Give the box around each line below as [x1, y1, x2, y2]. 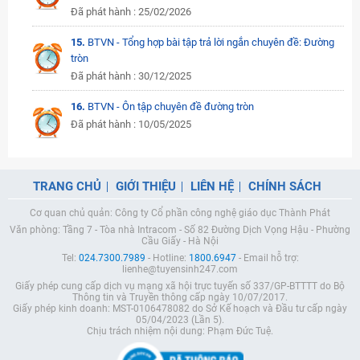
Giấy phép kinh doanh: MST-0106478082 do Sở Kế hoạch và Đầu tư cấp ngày [13, 303, 347, 314]
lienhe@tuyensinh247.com [122, 264, 238, 275]
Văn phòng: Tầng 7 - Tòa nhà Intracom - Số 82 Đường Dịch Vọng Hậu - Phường [10, 224, 350, 235]
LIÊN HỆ [190, 179, 234, 194]
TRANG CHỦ [33, 179, 101, 194]
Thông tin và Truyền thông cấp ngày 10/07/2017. [72, 292, 288, 303]
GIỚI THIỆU [116, 179, 176, 194]
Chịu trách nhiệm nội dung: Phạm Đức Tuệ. [87, 325, 273, 337]
